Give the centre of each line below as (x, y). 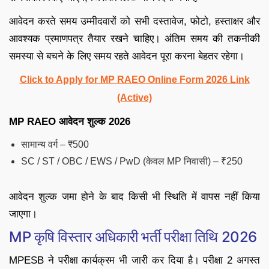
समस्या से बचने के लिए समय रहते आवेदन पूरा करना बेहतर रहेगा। (127, 56)
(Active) (134, 97)
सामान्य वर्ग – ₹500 (55, 144)
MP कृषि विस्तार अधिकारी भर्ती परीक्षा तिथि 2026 (133, 237)
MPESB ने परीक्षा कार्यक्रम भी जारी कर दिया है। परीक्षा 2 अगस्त (134, 260)
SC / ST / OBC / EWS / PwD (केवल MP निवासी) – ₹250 (132, 161)
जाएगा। (23, 214)
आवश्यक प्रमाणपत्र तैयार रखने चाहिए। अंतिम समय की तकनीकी (134, 38)
